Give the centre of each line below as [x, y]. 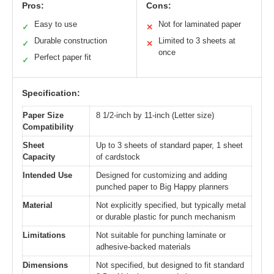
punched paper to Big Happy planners [162, 187]
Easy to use [56, 24]
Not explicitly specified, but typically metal [171, 206]
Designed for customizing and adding [161, 176]
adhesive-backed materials [143, 247]
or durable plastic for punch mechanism [166, 217]
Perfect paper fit [63, 57]
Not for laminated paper [200, 24]
